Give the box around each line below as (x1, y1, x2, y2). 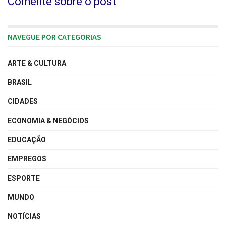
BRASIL (8, 78, 32, 87)
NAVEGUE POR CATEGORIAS (8, 32, 101, 42)
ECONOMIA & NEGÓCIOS (8, 117, 89, 125)
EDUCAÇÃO (8, 136, 46, 144)
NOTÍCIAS (8, 212, 41, 221)
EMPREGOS (8, 155, 46, 163)
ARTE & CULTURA (8, 59, 66, 68)
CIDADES (8, 97, 38, 106)
